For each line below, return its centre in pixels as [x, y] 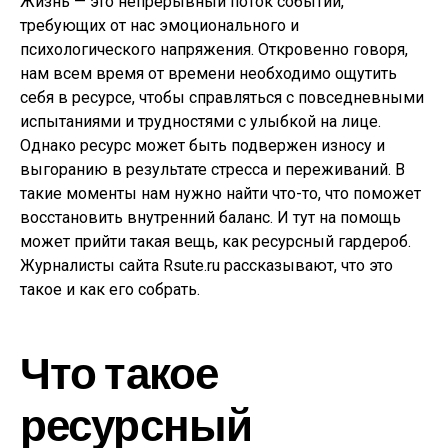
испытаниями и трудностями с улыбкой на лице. [200, 121]
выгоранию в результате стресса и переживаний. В [212, 169]
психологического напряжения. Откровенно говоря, [214, 49]
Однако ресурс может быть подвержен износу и [202, 145]
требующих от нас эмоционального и [159, 25]
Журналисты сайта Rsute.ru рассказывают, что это [206, 265]
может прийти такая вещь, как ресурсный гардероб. [215, 241]
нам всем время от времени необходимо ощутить [208, 73]
